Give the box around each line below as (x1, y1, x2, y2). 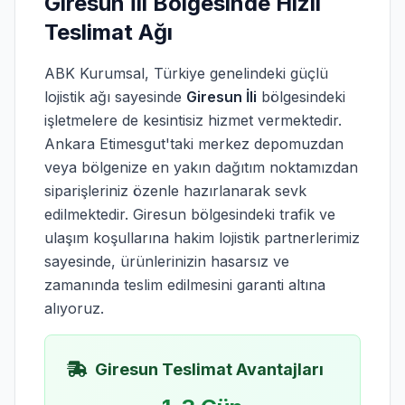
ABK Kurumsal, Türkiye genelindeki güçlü (44, 64, 328, 82)
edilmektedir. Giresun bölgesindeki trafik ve (44, 205, 335, 223)
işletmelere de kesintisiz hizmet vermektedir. (44, 111, 342, 129)
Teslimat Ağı (44, 19, 173, 45)
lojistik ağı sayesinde (44, 88, 186, 106)
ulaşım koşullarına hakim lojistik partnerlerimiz (44, 229, 360, 247)
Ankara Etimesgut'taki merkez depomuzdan (44, 135, 344, 153)
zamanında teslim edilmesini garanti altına (44, 276, 325, 294)
